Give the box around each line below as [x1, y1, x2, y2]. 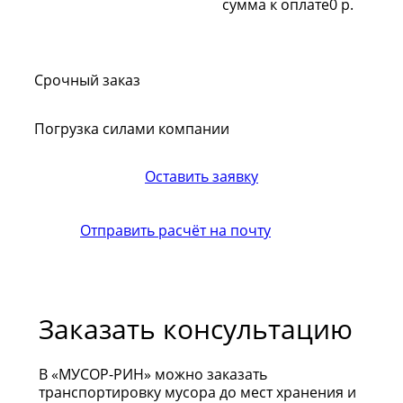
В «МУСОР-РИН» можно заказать [39, 364, 267, 385]
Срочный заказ [34, 70, 140, 91]
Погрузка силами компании [34, 119, 229, 139]
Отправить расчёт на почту [80, 220, 271, 241]
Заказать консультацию [39, 310, 353, 348]
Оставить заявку [145, 166, 258, 187]
